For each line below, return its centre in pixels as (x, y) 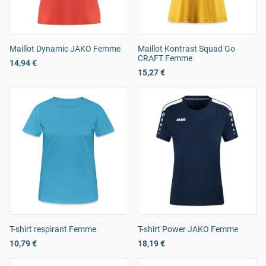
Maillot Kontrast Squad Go (186, 49)
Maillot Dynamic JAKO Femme (65, 49)
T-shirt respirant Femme (53, 229)
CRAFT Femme (165, 58)
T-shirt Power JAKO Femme (188, 229)
